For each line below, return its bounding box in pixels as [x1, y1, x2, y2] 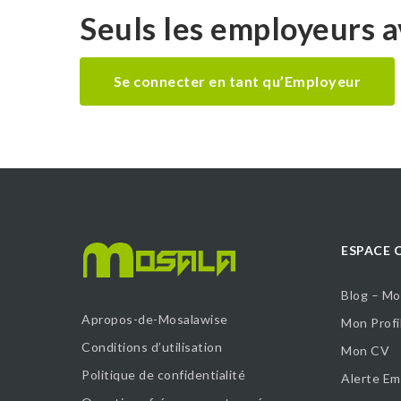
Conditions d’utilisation [81, 339, 223, 355]
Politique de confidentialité [81, 367, 246, 383]
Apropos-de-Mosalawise [81, 311, 228, 328]
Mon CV [341, 342, 390, 358]
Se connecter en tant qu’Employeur [113, 72, 362, 90]
